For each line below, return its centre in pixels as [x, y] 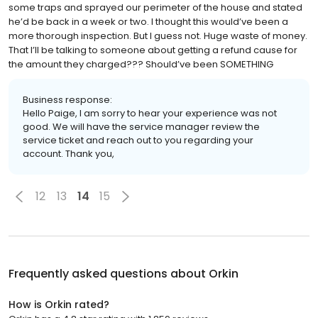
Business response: [67, 99]
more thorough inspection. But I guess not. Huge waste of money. [158, 35]
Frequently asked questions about [109, 273]
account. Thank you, [68, 153]
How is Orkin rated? [59, 304]
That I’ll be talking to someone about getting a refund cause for [153, 50]
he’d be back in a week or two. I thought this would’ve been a [148, 21]
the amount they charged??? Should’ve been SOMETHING [141, 64]
